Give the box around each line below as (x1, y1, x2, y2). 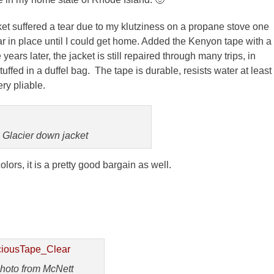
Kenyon (188, 35, 222, 46)
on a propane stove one (165, 21, 269, 32)
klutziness (121, 21, 165, 32)
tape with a (222, 35, 272, 46)
